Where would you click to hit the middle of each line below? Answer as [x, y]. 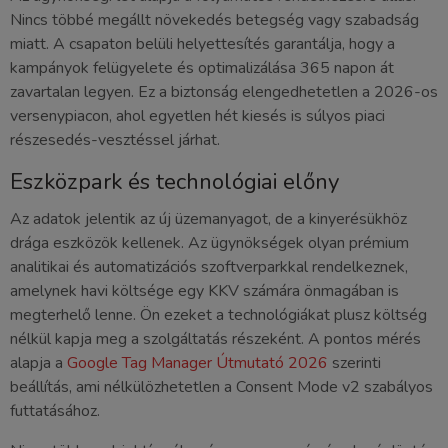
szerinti [354, 363]
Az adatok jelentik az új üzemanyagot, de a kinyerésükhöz [208, 219]
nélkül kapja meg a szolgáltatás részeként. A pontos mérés [215, 339]
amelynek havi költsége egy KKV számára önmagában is [204, 291]
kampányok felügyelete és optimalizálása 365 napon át [202, 67]
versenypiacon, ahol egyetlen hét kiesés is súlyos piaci [197, 115]
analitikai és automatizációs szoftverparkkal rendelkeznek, [209, 267]
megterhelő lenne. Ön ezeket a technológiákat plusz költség [218, 315]
